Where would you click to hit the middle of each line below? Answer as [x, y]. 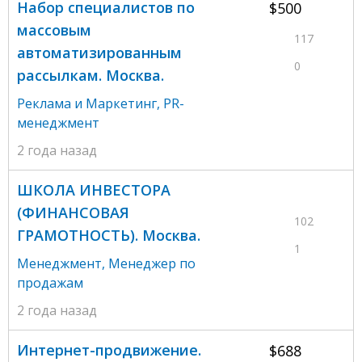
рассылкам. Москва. [90, 75]
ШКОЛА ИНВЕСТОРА [94, 189]
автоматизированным [99, 52]
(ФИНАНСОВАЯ [73, 212]
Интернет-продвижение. [109, 349]
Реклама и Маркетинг [87, 103]
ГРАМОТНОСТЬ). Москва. [109, 235]
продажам [50, 282]
